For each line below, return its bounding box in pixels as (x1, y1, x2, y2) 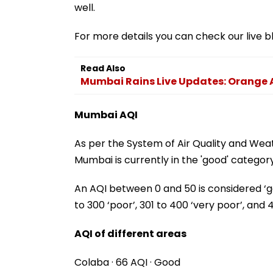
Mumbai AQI (74, 107, 138, 122)
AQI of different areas (74, 226, 186, 241)
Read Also (80, 62, 126, 74)
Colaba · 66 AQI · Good (74, 255, 180, 269)
